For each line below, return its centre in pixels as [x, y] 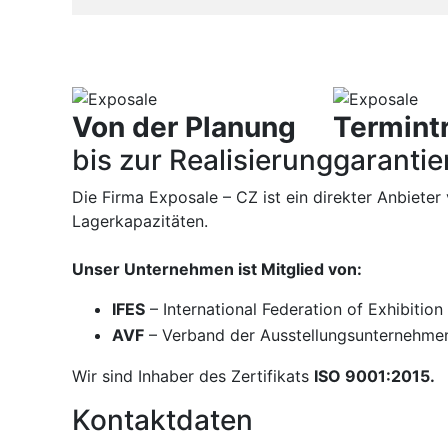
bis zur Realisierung [202, 160]
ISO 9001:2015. [374, 376]
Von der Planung [184, 127]
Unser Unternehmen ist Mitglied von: [217, 269]
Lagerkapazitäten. [140, 221]
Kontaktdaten [162, 420]
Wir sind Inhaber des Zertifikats [193, 376]
